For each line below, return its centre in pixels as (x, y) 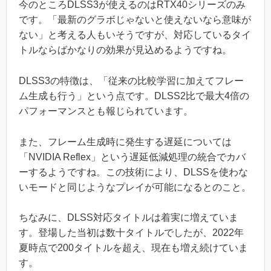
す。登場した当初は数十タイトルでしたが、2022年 (131, 233)
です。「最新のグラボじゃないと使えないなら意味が (135, 20)
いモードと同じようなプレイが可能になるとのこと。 (135, 187)
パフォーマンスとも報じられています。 (106, 111)
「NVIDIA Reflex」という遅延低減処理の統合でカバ (132, 157)
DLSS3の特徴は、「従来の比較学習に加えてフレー (131, 81)
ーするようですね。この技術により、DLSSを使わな (133, 172)
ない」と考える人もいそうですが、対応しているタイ (135, 35)
